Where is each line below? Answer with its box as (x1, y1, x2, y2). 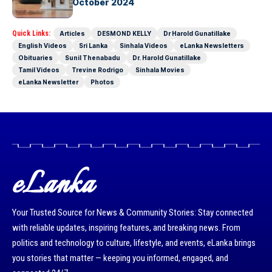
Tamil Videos (18, 66, 59, 74)
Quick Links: (12, 29, 50, 38)
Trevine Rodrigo (72, 66, 123, 74)
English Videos (18, 42, 67, 50)
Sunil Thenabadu (65, 54, 120, 62)
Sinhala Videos (120, 42, 168, 50)
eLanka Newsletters (180, 42, 244, 50)
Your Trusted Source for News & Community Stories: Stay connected (12, 207, 253, 219)
